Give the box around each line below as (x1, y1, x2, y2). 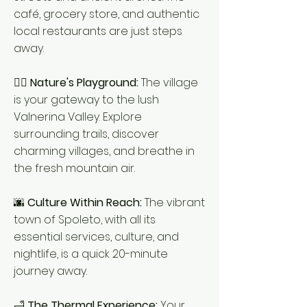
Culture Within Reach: (27, 195, 142, 210)
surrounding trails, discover (14, 126, 159, 142)
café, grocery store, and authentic (14, 6, 199, 22)
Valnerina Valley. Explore (14, 109, 142, 125)
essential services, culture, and (14, 229, 179, 245)
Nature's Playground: (30, 75, 141, 90)
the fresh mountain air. (14, 160, 135, 176)
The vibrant (142, 195, 205, 210)
